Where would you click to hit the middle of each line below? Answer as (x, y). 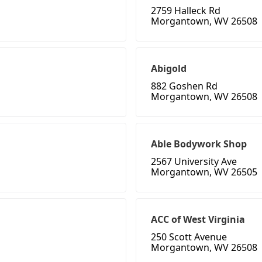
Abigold (169, 69)
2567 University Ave (194, 162)
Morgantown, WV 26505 (204, 172)
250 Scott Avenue (189, 237)
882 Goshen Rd (184, 86)
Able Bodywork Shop (199, 144)
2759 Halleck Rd (186, 11)
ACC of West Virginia (198, 220)
